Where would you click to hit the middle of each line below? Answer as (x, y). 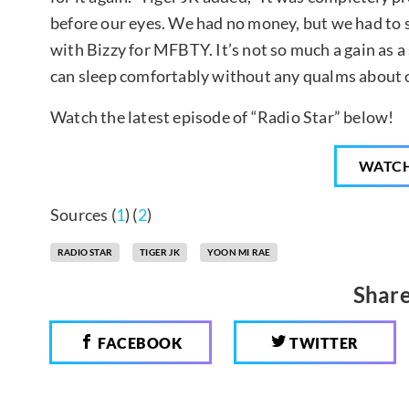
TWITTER (322, 343)
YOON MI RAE (239, 252)
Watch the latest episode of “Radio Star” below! (222, 117)
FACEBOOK (138, 343)
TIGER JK (160, 252)
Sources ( (83, 215)
